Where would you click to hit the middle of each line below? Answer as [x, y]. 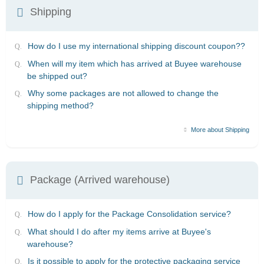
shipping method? [60, 106]
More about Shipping [219, 130]
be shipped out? [57, 76]
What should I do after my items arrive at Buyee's [119, 231]
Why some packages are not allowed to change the [123, 93]
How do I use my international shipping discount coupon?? [136, 46]
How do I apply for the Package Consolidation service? [129, 214]
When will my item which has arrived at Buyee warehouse [135, 63]
